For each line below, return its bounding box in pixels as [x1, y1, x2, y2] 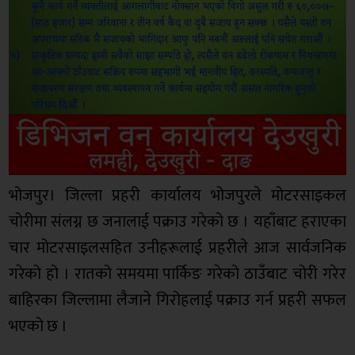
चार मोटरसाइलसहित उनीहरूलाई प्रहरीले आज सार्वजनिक [9, 234, 346, 261]
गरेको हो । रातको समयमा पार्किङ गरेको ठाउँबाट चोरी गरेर [9, 260, 346, 288]
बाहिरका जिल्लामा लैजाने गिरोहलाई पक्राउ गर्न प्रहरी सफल [9, 286, 346, 314]
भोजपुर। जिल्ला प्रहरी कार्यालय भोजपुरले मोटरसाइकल [9, 181, 346, 209]
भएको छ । [9, 312, 68, 340]
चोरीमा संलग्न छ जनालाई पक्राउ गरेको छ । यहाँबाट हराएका [9, 208, 346, 235]
